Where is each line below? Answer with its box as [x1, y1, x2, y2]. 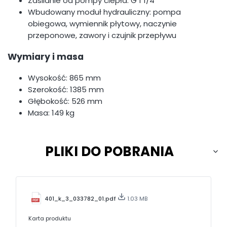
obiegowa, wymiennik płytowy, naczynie [28, 18, 177, 29]
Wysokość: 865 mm [28, 72, 101, 84]
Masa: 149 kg [28, 107, 74, 119]
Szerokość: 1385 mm [28, 84, 104, 95]
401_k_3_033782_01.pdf [45, 195, 118, 203]
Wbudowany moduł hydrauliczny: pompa [28, 7, 181, 18]
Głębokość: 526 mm [28, 96, 102, 107]
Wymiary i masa [8, 50, 84, 63]
